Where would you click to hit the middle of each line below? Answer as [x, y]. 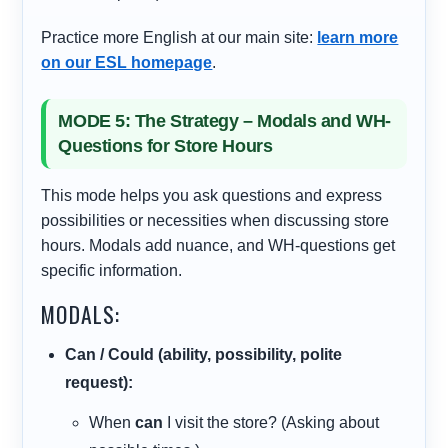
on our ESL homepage [127, 63]
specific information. [112, 271]
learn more [358, 38]
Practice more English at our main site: [179, 38]
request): [99, 383]
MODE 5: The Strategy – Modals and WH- [224, 121]
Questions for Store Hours [165, 146]
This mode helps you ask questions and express [212, 196]
